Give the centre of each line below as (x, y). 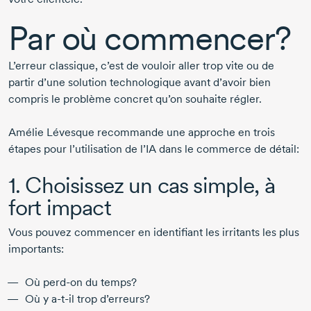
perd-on (63, 283)
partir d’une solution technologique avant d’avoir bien (140, 83)
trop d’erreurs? (112, 299)
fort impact (60, 208)
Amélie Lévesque (51, 133)
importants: (36, 249)
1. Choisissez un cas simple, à (142, 185)
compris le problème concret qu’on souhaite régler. (135, 99)
